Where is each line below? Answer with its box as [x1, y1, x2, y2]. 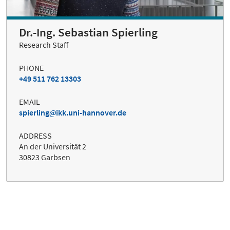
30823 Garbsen [19, 152, 70, 163]
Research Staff [19, 40, 68, 50]
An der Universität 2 [19, 141, 86, 152]
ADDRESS [19, 130, 52, 141]
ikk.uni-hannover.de [56, 107, 126, 118]
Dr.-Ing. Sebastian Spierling [19, 25, 158, 40]
